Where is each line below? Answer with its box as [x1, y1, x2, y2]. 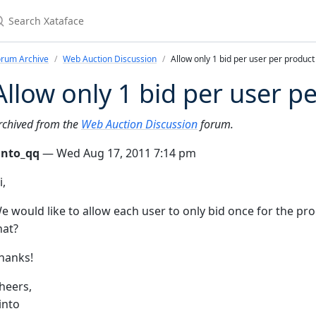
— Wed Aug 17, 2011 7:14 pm [39, 145, 196, 161]
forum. [197, 116, 233, 132]
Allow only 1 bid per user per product [171, 53, 315, 65]
